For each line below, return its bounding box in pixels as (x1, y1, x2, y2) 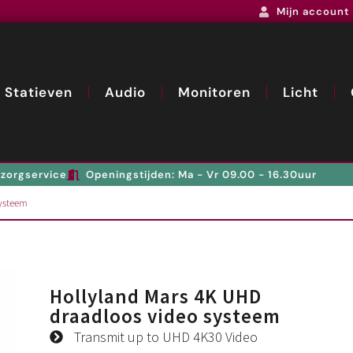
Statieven (5, 84, 73, 102)
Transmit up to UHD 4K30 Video (74, 328, 258, 347)
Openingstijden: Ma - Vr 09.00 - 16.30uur (85, 168, 317, 182)
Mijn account (276, 5, 349, 18)
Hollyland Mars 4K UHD (49, 284, 262, 310)
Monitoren (178, 84, 251, 102)
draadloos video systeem (49, 303, 281, 329)
